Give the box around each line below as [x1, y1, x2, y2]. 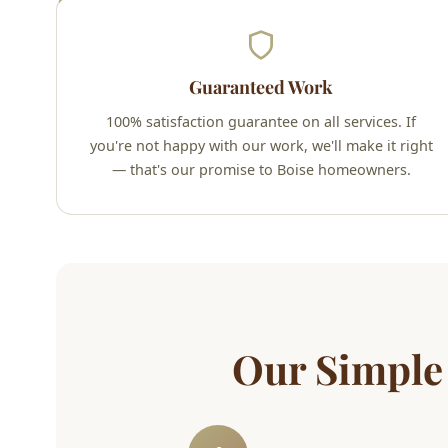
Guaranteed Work [189, 75, 333, 100]
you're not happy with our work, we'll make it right [89, 136, 433, 156]
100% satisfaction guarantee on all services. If [106, 112, 416, 132]
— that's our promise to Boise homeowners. [111, 160, 411, 180]
